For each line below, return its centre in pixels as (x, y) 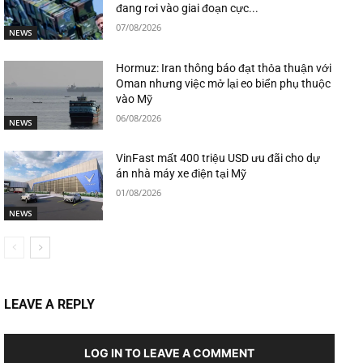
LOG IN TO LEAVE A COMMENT (169, 352)
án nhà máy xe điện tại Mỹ (181, 174)
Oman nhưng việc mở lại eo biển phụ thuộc (224, 83)
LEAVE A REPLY (49, 304)
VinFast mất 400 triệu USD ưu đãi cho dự (218, 158)
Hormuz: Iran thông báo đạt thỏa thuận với (224, 68)
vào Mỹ (135, 98)
